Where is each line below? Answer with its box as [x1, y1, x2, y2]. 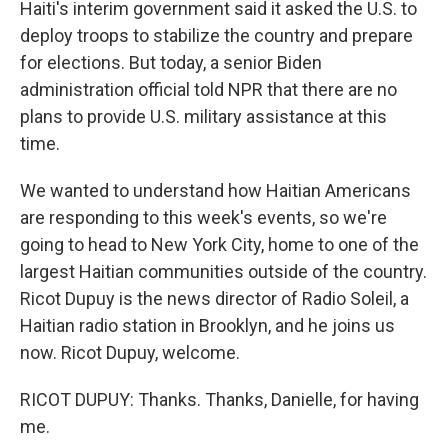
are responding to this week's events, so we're [20, 207, 387, 229]
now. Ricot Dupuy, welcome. [20, 342, 240, 364]
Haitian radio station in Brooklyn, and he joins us [20, 315, 395, 337]
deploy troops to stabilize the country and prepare [20, 25, 413, 47]
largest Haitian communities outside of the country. [20, 261, 427, 283]
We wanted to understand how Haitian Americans [20, 180, 411, 202]
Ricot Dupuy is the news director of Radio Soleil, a [20, 288, 409, 310]
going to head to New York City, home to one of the [20, 234, 419, 256]
